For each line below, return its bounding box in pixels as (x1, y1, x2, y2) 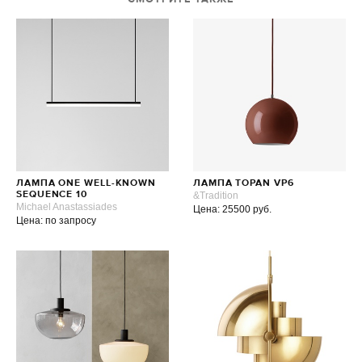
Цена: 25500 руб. (192, 204, 271, 215)
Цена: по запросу (16, 215, 96, 226)
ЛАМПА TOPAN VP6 (192, 179, 294, 188)
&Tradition (192, 190, 238, 201)
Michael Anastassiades (16, 201, 117, 213)
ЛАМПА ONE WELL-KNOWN (16, 179, 157, 188)
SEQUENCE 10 (16, 190, 87, 200)
